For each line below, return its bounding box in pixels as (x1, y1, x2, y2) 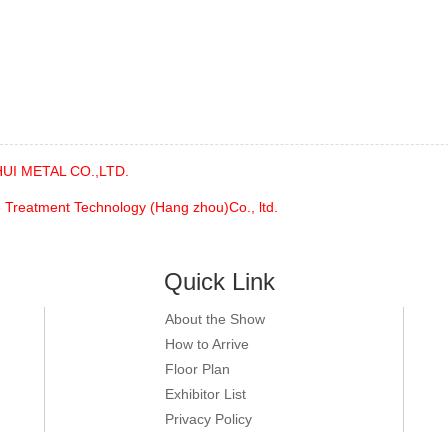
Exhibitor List (165, 386, 246, 402)
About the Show (165, 311, 265, 327)
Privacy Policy (165, 411, 252, 427)
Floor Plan (165, 361, 230, 377)
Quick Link (164, 268, 275, 295)
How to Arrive (165, 336, 249, 352)
